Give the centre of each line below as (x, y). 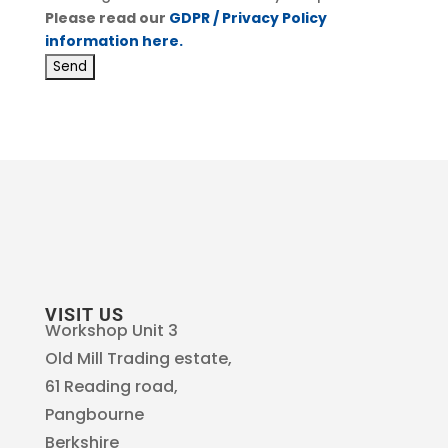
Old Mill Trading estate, (138, 358)
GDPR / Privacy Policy (247, 17)
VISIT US (84, 314)
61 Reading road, (111, 386)
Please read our (106, 17)
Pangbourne (94, 414)
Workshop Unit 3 (111, 330)
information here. (113, 40)
